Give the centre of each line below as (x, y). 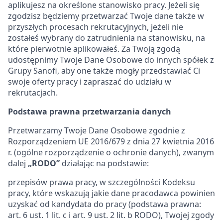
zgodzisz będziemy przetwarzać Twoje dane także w (106, 16)
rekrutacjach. (33, 93)
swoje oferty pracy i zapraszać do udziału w (90, 82)
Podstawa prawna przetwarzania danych (90, 111)
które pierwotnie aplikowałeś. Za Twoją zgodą (94, 49)
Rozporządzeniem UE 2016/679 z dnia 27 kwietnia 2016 (111, 141)
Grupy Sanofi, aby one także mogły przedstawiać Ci (104, 71)
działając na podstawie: (104, 163)
